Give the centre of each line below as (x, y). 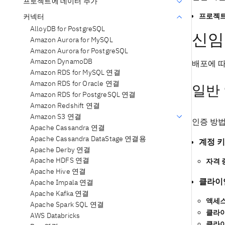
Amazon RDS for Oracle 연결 (75, 84)
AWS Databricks (55, 215)
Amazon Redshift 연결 (65, 105)
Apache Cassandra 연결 (68, 127)
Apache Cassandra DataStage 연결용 (88, 138)
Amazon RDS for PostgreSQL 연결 (83, 95)
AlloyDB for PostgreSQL (68, 28)
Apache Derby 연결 (61, 149)
